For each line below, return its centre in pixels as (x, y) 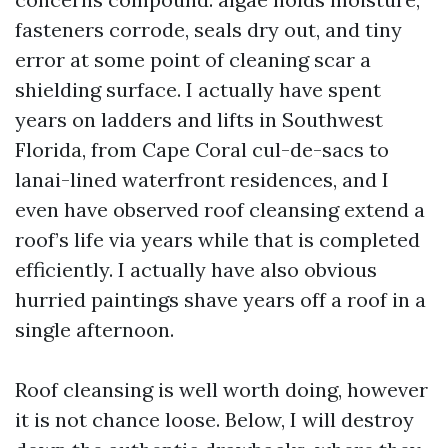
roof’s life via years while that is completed (217, 239)
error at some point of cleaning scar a (193, 59)
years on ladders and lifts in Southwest (199, 119)
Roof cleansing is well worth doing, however (221, 389)
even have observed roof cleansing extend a (220, 209)
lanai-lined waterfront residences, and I (202, 179)
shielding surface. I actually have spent (198, 89)
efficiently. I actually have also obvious (196, 269)
